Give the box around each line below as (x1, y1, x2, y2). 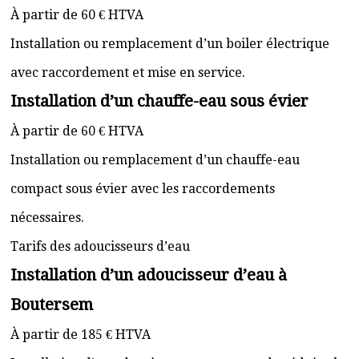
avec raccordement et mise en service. (10, 65, 245, 80)
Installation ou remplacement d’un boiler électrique (10, 36, 329, 51)
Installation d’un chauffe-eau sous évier (10, 91, 309, 111)
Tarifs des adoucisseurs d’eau (10, 239, 190, 254)
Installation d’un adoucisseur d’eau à (10, 265, 287, 284)
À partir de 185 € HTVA (10, 327, 151, 342)
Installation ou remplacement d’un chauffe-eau (10, 152, 300, 167)
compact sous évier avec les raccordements (10, 181, 275, 196)
